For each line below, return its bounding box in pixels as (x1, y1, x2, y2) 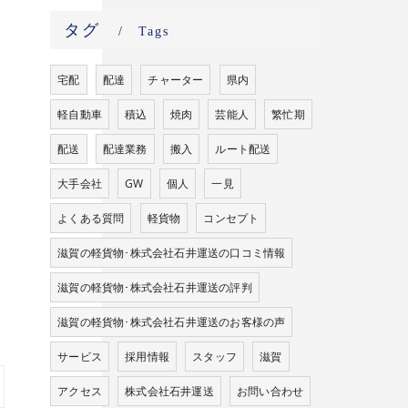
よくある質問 (57, 210, 125, 226)
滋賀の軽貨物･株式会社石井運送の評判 (57, 280, 252, 295)
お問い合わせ (237, 383, 304, 399)
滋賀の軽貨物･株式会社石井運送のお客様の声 (57, 314, 286, 330)
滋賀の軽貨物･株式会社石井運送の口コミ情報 (57, 245, 286, 260)
